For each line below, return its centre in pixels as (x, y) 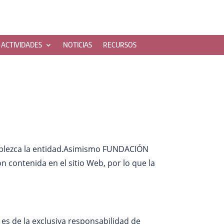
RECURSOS (120, 44)
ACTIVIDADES (21, 44)
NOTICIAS (77, 44)
